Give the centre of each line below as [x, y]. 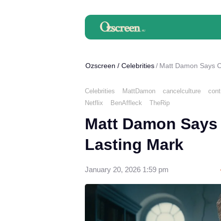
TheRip [160, 103]
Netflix [94, 103]
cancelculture [182, 91]
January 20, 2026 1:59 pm [127, 169]
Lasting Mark [134, 145]
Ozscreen [100, 66]
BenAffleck [126, 103]
